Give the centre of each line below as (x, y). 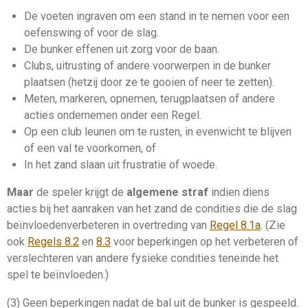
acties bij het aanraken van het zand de (101, 209)
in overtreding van (164, 225)
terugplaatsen (193, 99)
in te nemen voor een (237, 16)
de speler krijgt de (80, 192)
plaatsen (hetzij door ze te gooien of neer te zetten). (149, 82)
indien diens (239, 192)
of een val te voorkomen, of (90, 148)
